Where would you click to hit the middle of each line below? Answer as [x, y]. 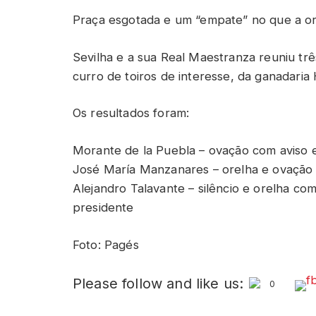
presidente [103, 207]
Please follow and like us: [158, 284]
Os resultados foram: [131, 113]
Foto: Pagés [106, 244]
